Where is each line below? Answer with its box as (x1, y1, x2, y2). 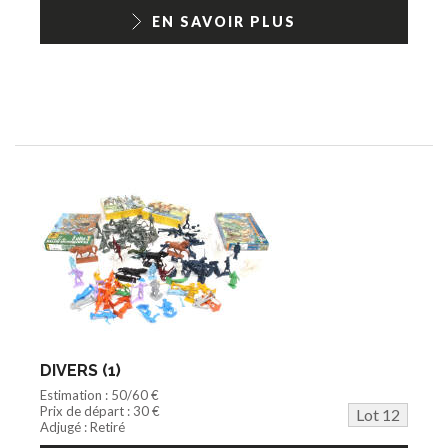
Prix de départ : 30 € (40, 402, 160, 419)
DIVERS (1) (40, 360, 121, 380)
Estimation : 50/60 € (40, 386, 159, 403)
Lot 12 (356, 404, 400, 424)
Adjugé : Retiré (40, 418, 125, 435)
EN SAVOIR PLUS (152, 12, 296, 30)
